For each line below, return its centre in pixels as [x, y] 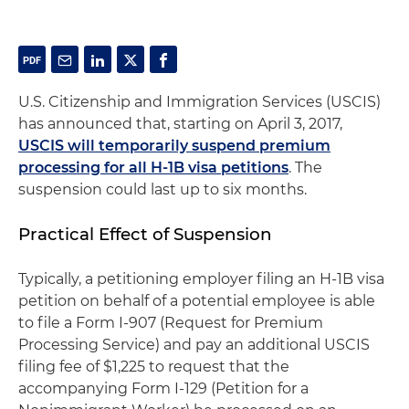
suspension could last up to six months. [163, 189]
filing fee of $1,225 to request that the [154, 367]
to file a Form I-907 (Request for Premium [171, 323]
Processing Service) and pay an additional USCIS [194, 345]
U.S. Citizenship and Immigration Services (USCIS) [199, 102]
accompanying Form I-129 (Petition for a [163, 388]
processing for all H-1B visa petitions [153, 168]
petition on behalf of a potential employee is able [197, 301]
